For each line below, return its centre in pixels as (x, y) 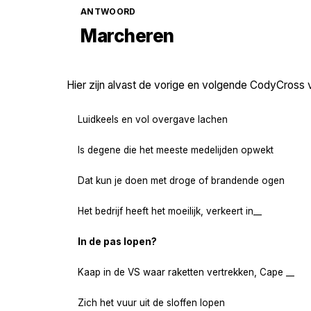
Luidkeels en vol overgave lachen (153, 119)
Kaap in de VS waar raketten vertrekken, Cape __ (186, 272)
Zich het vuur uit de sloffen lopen (151, 302)
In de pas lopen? (117, 241)
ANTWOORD (108, 12)
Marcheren (127, 36)
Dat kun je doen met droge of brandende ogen (181, 180)
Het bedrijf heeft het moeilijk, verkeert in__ (170, 211)
